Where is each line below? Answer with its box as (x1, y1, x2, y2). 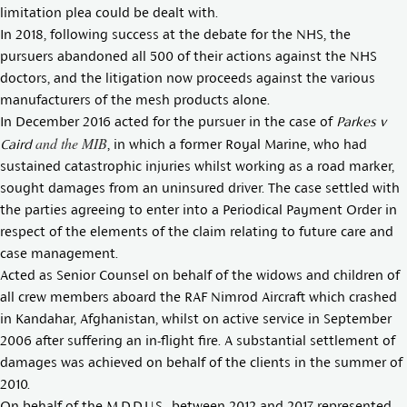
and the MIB (32, 134, 107, 153)
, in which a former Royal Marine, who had (107, 136, 367, 152)
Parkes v (336, 114, 386, 129)
